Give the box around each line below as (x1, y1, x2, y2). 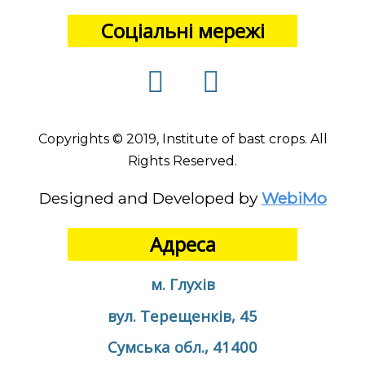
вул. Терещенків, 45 (108, 305, 257, 326)
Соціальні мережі (100, 17, 265, 45)
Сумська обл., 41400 (108, 336, 257, 358)
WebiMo (261, 187, 327, 208)
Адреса (149, 230, 216, 257)
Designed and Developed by (38, 187, 257, 208)
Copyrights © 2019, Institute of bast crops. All (37, 130, 328, 147)
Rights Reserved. (128, 152, 237, 169)
